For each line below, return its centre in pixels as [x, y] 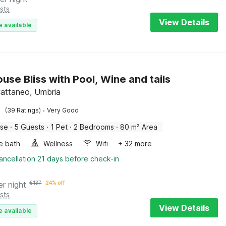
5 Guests [30, 127]
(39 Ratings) [23, 110]
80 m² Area [139, 127]
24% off [55, 183]
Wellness [58, 144]
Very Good [63, 110]
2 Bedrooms [94, 127]
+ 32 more [135, 144]
